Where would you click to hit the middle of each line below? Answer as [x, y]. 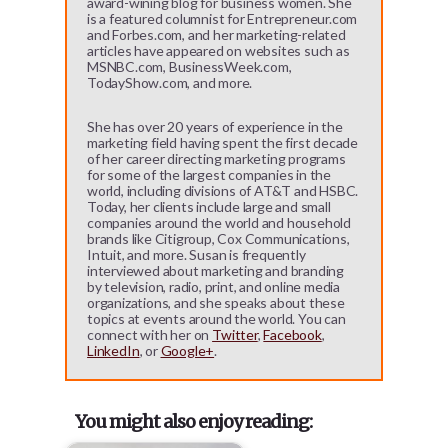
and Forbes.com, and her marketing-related [216, 35]
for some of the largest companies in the [209, 175]
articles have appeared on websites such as [218, 51]
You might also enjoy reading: [194, 422]
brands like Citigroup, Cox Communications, [218, 239]
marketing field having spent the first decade [223, 143]
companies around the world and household [219, 223]
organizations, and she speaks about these [216, 303]
